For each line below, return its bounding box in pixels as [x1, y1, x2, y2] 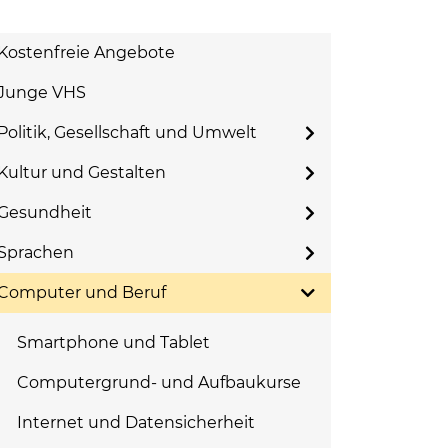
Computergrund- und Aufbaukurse [17, 373, 301, 392]
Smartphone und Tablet [17, 333, 210, 352]
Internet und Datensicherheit [17, 413, 255, 432]
